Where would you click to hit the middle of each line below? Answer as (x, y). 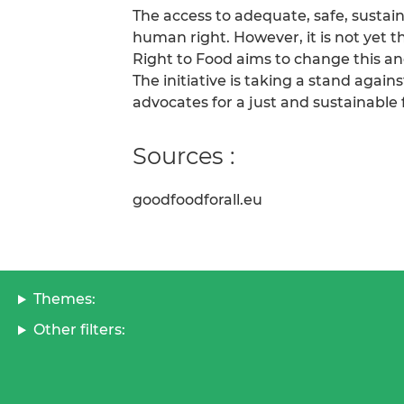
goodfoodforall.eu (197, 200)
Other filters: (79, 330)
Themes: (64, 299)
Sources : (184, 156)
